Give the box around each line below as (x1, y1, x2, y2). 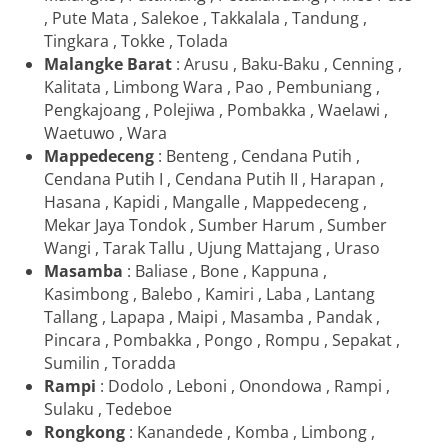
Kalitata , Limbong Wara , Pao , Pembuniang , (44, 75, 380, 98)
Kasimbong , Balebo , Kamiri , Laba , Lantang (44, 282, 375, 305)
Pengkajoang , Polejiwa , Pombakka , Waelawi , (44, 98, 388, 121)
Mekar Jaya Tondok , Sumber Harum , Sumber (44, 213, 387, 236)
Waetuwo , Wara (44, 121, 167, 144)
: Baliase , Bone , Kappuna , (123, 259, 327, 282)
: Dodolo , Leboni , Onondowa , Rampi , (100, 374, 390, 397)
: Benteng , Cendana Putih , (154, 144, 360, 167)
